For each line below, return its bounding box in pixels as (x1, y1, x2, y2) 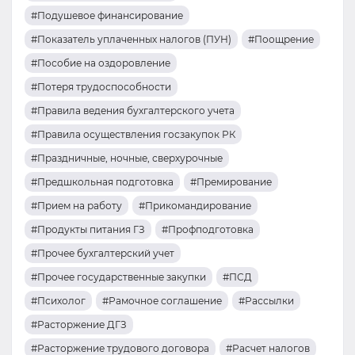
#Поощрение (248, 33, 314, 45)
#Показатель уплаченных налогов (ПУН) (31, 33, 231, 45)
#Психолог (31, 295, 86, 307)
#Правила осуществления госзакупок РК (31, 128, 235, 140)
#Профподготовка (162, 223, 254, 235)
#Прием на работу (31, 200, 122, 212)
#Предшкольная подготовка (31, 176, 174, 188)
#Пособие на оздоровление (31, 57, 170, 69)
